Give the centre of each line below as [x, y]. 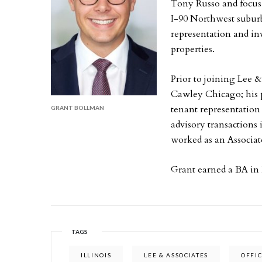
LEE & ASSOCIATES [176, 255]
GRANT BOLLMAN [77, 107]
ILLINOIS [96, 255]
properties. [193, 49]
